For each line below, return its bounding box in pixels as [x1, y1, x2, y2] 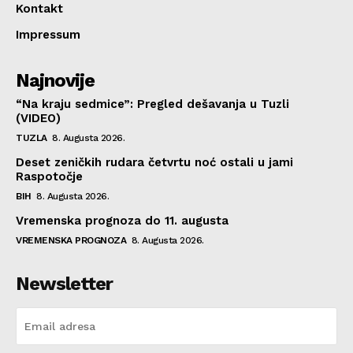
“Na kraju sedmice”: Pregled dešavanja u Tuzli [16, 96, 289, 111]
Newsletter [16, 272, 113, 295]
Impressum [16, 27, 80, 42]
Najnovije [16, 69, 95, 91]
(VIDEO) [16, 110, 61, 125]
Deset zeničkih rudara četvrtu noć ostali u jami [16, 154, 293, 169]
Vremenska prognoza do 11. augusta [16, 213, 229, 228]
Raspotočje [16, 169, 83, 184]
